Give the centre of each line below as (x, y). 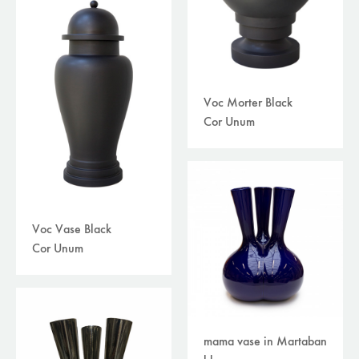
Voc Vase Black (72, 230)
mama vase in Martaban (265, 343)
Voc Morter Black (248, 104)
